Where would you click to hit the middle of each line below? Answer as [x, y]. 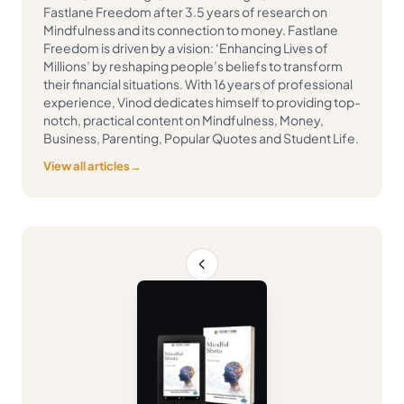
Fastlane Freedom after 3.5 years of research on [185, 11]
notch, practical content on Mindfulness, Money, [184, 119]
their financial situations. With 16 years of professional [198, 83]
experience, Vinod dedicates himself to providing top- [202, 101]
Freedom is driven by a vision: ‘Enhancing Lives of [186, 47]
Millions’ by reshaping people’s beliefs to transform [193, 65]
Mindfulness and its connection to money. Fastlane [191, 29]
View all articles [87, 165]
